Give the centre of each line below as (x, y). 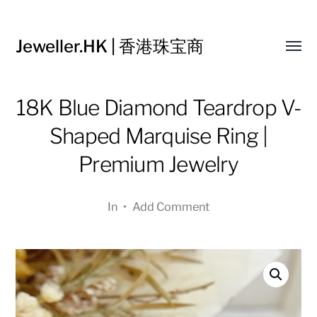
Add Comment (171, 207)
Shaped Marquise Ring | (158, 136)
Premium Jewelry (158, 164)
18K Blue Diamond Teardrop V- (158, 108)
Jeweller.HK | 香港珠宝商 (110, 46)
